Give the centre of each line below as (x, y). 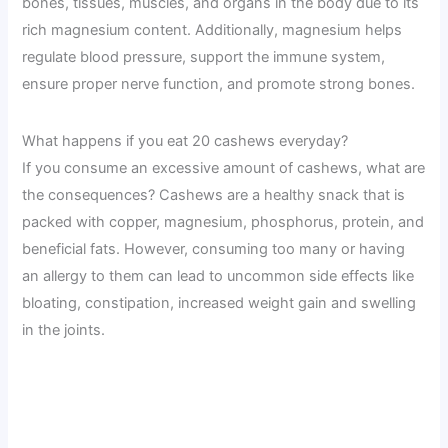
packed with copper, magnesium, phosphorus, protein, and (223, 222)
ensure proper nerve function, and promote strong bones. (219, 83)
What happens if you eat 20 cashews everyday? (185, 141)
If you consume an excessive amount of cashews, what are (224, 168)
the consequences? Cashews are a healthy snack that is (214, 195)
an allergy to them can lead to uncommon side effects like (218, 276)
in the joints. (64, 330)
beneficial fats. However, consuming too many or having (214, 249)
